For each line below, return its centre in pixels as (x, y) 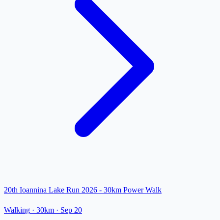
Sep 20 (71, 210)
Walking (17, 210)
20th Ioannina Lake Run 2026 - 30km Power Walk (83, 190)
